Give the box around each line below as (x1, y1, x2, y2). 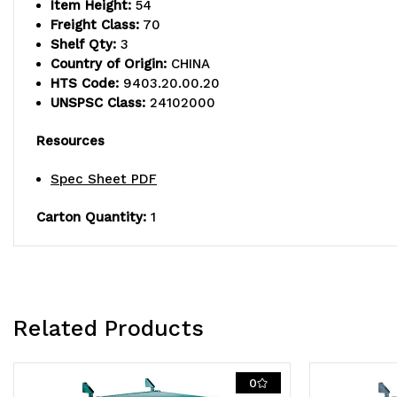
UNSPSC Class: (51, 95, 146, 112)
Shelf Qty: (51, 36, 117, 53)
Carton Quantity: (36, 209, 146, 226)
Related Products (13, 315, 204, 342)
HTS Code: (51, 75, 120, 92)
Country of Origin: (51, 56, 167, 73)
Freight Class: (51, 17, 140, 34)
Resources (36, 133, 105, 150)
